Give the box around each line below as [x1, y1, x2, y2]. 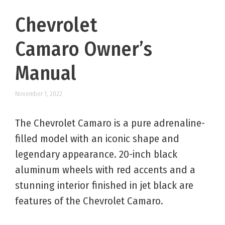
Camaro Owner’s [15, 37, 152, 62]
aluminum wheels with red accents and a [15, 163, 195, 176]
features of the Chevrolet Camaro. [15, 194, 163, 207]
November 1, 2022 [15, 89, 62, 97]
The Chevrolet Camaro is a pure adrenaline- [15, 116, 205, 130]
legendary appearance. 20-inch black [15, 147, 177, 161]
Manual [15, 61, 76, 86]
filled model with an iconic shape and [15, 132, 179, 145]
